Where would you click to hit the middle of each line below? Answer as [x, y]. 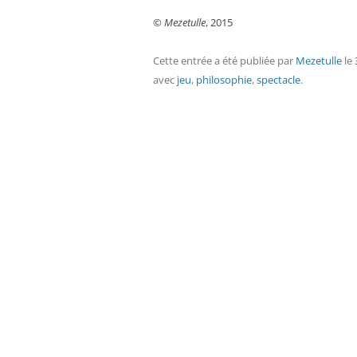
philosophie [224, 80]
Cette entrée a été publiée [215, 61]
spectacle [279, 80]
